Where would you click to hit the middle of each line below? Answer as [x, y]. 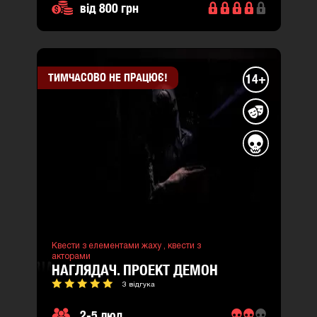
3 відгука [138, 284]
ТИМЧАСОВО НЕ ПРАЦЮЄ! [108, 77]
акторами [71, 257]
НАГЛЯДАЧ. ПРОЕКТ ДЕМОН [134, 270]
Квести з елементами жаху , [109, 246]
